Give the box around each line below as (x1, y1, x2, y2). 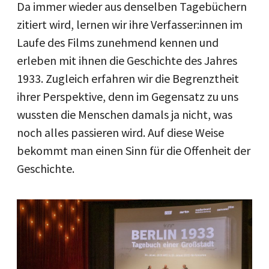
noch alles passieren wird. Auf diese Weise (17, 124, 224, 140)
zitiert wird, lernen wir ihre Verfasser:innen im (17, 16, 243, 32)
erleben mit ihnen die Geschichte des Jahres (17, 52, 237, 68)
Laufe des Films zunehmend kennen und (17, 34, 219, 50)
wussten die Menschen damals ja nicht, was (17, 106, 232, 122)
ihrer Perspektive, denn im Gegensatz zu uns (17, 88, 238, 104)
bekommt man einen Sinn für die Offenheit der (17, 142, 250, 158)
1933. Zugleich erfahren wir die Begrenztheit (17, 70, 239, 86)
